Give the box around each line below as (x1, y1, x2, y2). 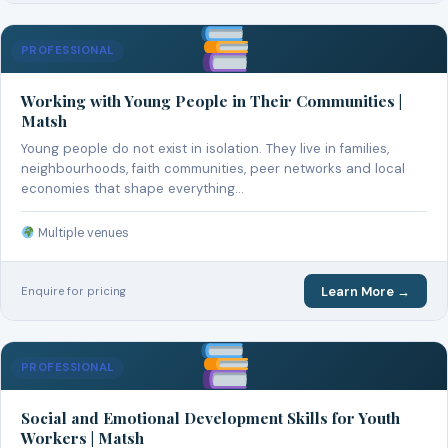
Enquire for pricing (21, 283, 126, 298)
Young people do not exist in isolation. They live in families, (21, 140, 389, 158)
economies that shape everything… (21, 180, 244, 198)
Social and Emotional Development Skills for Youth (21, 407, 400, 429)
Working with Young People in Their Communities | (21, 90, 402, 112)
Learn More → (320, 282, 410, 300)
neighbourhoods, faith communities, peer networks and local (21, 160, 405, 178)
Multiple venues (35, 225, 130, 242)
